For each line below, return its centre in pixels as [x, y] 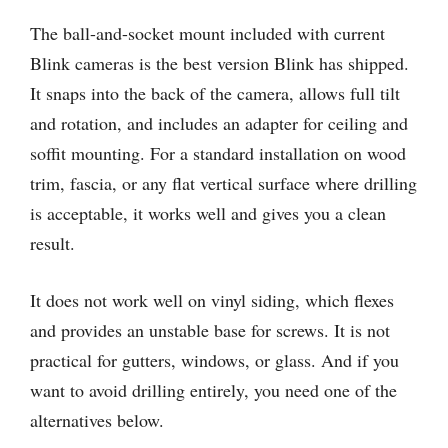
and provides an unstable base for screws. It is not [210, 330]
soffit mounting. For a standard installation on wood [218, 153]
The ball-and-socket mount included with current [207, 33]
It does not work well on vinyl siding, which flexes [212, 300]
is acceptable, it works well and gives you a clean [208, 213]
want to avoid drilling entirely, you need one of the [213, 390]
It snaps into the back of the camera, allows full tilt [215, 93]
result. [52, 243]
